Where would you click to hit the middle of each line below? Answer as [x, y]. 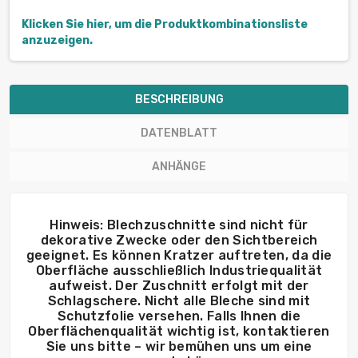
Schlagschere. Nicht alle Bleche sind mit [179, 301]
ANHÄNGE [179, 167]
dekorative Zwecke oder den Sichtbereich [179, 241]
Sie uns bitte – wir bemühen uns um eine [179, 347]
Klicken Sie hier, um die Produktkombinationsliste [165, 25]
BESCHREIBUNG [179, 100]
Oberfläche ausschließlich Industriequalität [179, 271]
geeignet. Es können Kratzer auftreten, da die [179, 256]
